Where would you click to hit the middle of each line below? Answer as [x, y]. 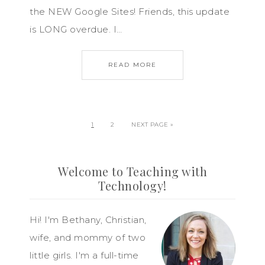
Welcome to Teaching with [132, 171]
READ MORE [132, 65]
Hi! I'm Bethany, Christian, [88, 220]
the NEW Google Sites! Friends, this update [130, 12]
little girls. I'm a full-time [84, 255]
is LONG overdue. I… [76, 29]
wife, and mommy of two [88, 237]
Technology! [132, 185]
